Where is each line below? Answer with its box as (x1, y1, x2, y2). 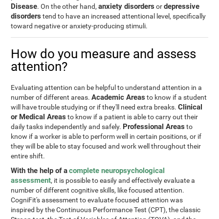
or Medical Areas (11, 112, 66, 121)
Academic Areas (91, 93, 146, 102)
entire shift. (11, 152, 45, 160)
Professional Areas (123, 122, 185, 131)
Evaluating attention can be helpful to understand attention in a (11, 84, 202, 91)
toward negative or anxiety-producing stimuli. (11, 22, 148, 30)
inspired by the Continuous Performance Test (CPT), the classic (11, 206, 201, 214)
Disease (11, 2, 38, 11)
